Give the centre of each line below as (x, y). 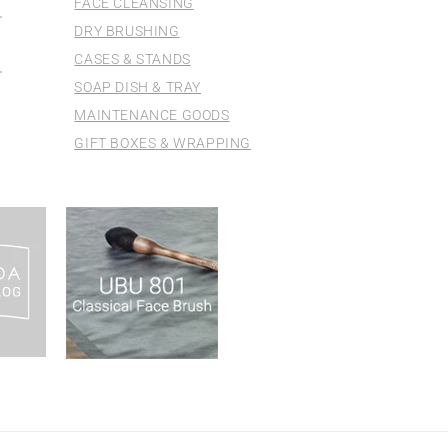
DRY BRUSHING (127, 31)
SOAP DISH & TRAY (138, 87)
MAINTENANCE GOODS (152, 115)
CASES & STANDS (132, 59)
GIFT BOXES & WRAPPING (163, 143)
